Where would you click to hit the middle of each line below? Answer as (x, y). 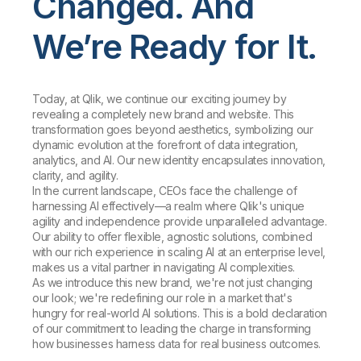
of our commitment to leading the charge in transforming (172, 328)
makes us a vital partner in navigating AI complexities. (164, 267)
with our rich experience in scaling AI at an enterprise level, (179, 251)
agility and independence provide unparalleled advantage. (180, 221)
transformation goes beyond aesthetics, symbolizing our (173, 129)
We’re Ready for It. (175, 46)
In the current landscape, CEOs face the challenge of (165, 190)
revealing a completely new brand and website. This (163, 114)
